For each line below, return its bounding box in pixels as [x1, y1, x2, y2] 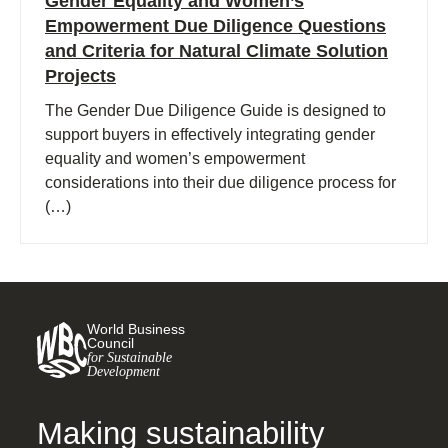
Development [87, 363, 160, 380]
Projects [45, 66, 116, 87]
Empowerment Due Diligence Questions [45, 16, 386, 37]
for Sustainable [87, 349, 172, 366]
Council [87, 335, 134, 352]
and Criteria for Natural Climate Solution [45, 41, 388, 62]
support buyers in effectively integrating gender [45, 126, 375, 144]
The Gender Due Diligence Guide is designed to [45, 102, 386, 120]
